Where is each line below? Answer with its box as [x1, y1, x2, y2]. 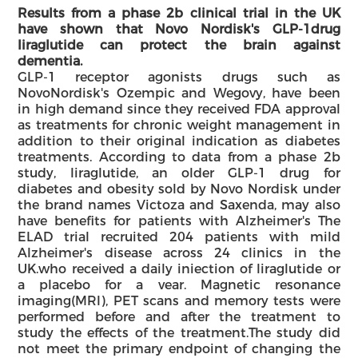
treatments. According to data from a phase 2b [18, 149, 340, 165]
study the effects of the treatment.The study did [18, 324, 340, 340]
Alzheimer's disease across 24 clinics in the [18, 245, 340, 261]
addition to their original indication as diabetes [18, 133, 340, 149]
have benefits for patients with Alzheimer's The [18, 213, 340, 229]
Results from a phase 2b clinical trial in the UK [18, 5, 340, 21]
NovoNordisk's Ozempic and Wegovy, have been [18, 85, 340, 101]
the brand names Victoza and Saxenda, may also [18, 197, 340, 213]
